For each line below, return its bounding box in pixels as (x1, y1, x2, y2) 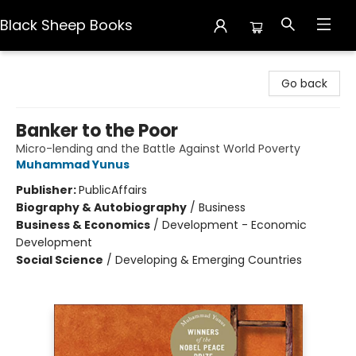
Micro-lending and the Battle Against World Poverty (16, 141, 300, 157)
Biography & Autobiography (16, 199, 187, 215)
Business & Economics (16, 217, 150, 233)
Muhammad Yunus (16, 157, 130, 172)
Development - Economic (162, 217, 307, 233)
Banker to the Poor (16, 118, 178, 143)
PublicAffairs (79, 182, 147, 198)
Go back (281, 75, 327, 91)
